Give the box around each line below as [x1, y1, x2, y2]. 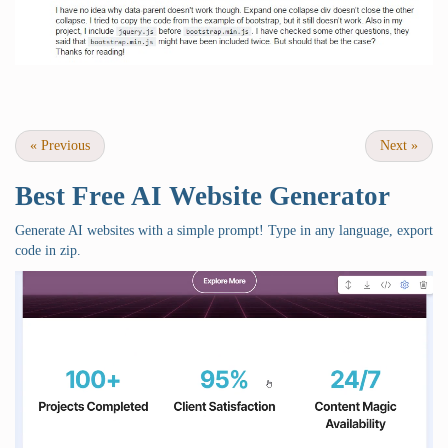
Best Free [15, 180, 131, 211]
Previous [37, 137, 90, 153]
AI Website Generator [131, 180, 390, 211]
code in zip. [15, 242, 81, 258]
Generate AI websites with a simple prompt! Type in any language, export [15, 222, 433, 238]
